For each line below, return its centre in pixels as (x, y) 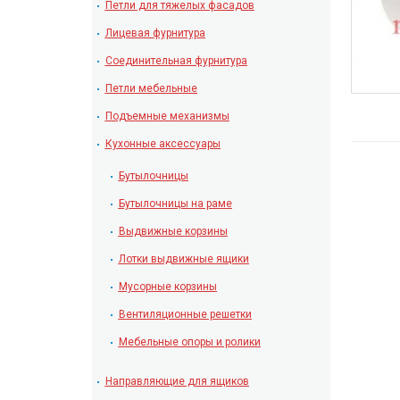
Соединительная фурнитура (176, 61)
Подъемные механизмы (167, 116)
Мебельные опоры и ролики (189, 342)
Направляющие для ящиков (177, 381)
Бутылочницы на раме (175, 204)
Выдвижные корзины (173, 231)
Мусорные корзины (167, 287)
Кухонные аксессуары (162, 144)
